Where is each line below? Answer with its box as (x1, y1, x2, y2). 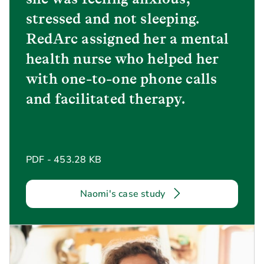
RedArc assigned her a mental (26, 29, 229, 47)
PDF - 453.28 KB (26, 153, 101, 166)
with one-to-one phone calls (26, 70, 217, 87)
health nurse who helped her (26, 49, 219, 67)
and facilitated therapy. (26, 90, 185, 107)
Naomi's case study (80, 187, 166, 200)
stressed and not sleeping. (26, 9, 199, 27)
